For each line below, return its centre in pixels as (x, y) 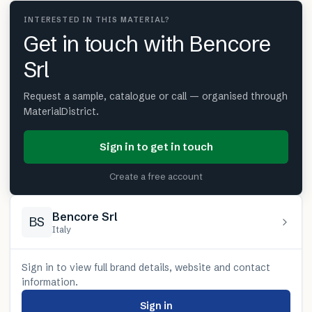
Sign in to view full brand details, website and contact (146, 267)
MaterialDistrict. (61, 111)
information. (50, 282)
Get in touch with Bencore (147, 44)
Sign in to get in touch (156, 146)
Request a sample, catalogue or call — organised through (156, 96)
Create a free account (156, 176)
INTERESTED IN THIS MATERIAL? (97, 19)
